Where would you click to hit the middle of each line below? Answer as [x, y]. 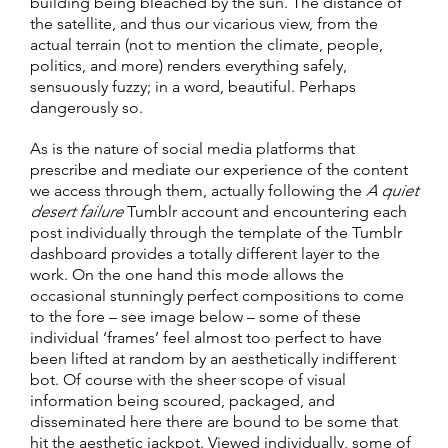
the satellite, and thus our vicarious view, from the [204, 23]
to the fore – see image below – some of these [195, 316]
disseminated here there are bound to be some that [214, 421]
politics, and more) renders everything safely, [188, 65]
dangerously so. [86, 107]
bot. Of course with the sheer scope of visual [188, 379]
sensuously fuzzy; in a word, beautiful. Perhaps [193, 86]
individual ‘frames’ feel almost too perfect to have [206, 337]
